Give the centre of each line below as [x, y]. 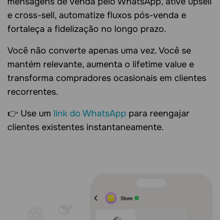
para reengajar [158, 113]
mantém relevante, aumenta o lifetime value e [101, 64]
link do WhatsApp [90, 113]
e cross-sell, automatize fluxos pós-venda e [97, 15]
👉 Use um [30, 113]
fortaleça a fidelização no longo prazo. [87, 29]
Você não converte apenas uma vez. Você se [99, 50]
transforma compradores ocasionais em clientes [107, 78]
